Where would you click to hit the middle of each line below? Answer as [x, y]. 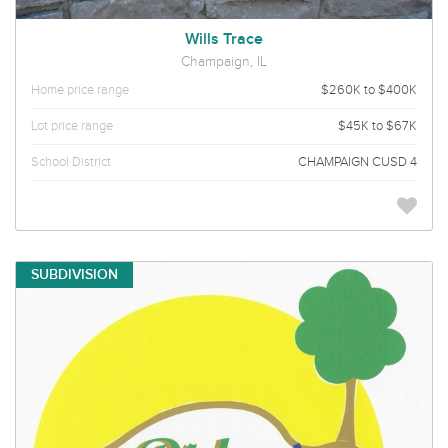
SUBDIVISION [74, 274]
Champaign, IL [224, 61]
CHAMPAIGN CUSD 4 [357, 161]
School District [71, 161]
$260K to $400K [369, 89]
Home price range [80, 89]
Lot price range [72, 125]
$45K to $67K [377, 125]
